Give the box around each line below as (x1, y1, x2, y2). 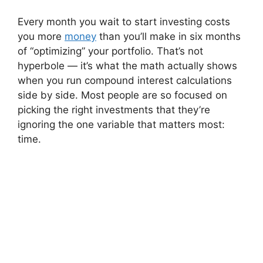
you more (18, 30, 65, 42)
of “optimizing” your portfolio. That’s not (18, 45, 203, 57)
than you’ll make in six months (96, 30, 241, 42)
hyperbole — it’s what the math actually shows (18, 59, 237, 72)
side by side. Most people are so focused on (18, 89, 227, 101)
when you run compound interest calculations (18, 74, 232, 86)
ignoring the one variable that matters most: (18, 118, 225, 130)
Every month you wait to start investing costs (18, 15, 230, 28)
